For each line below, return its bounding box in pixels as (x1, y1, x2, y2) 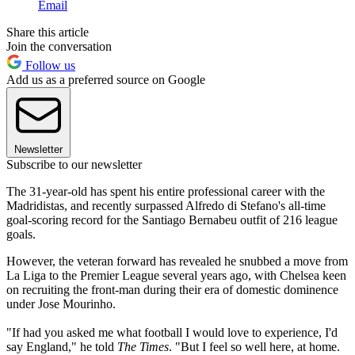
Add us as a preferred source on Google (6, 73, 205, 87)
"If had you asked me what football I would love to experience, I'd (6, 326, 338, 340)
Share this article (6, 25, 89, 40)
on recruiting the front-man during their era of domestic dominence (6, 283, 338, 297)
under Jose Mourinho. (6, 297, 116, 311)
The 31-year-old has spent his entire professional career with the (6, 185, 325, 199)
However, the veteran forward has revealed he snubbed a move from (6, 254, 348, 269)
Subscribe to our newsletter (6, 158, 142, 172)
